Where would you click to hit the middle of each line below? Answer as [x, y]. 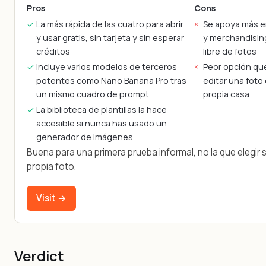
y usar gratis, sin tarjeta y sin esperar [110, 37]
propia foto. [51, 167]
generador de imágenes [84, 137]
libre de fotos [230, 51]
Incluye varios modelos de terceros [106, 66]
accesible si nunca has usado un [101, 123]
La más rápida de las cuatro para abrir [110, 24]
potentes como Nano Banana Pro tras [111, 80]
